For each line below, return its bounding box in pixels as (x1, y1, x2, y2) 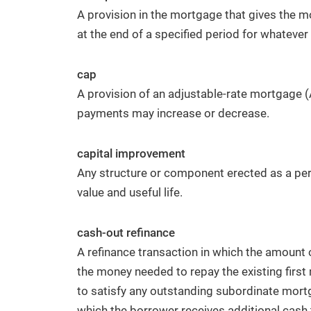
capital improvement (77, 146, 185, 160)
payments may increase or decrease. (77, 106, 269, 120)
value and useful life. (77, 185, 183, 199)
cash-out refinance (77, 226, 175, 239)
